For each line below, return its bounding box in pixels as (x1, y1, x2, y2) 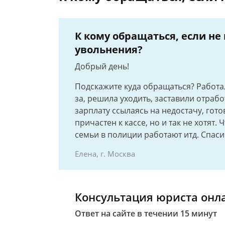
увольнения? (75, 43, 143, 56)
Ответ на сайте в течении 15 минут (75, 208, 217, 219)
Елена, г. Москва (75, 149, 135, 159)
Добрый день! (75, 61, 129, 72)
